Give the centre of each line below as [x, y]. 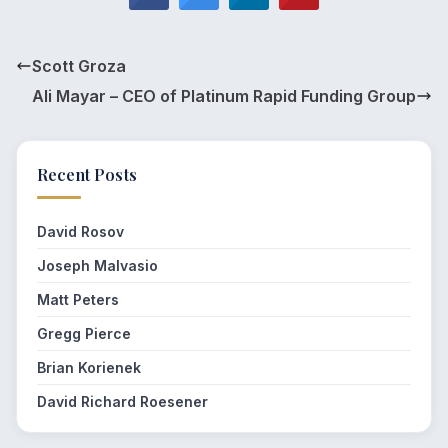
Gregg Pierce [84, 334]
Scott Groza [79, 66]
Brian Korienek [89, 368]
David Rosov [80, 232]
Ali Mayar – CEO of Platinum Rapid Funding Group [224, 96]
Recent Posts [87, 175]
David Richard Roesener [122, 402]
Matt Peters [78, 300]
